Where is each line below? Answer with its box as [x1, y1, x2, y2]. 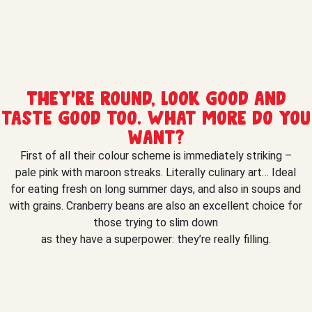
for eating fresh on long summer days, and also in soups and [10, 182, 302, 196]
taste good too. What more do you [1, 107, 311, 130]
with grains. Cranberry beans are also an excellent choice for [9, 199, 303, 213]
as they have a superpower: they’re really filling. [40, 233, 271, 247]
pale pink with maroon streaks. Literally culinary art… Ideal [15, 166, 297, 180]
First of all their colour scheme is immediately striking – [19, 149, 292, 163]
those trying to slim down [93, 216, 219, 230]
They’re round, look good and [26, 87, 286, 111]
